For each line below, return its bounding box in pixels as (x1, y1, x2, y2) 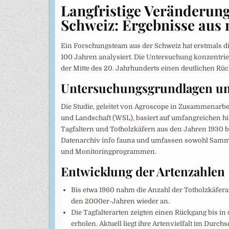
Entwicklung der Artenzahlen (61, 163, 225, 179)
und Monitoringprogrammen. (61, 148, 156, 156)
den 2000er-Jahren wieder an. (71, 197, 170, 205)
